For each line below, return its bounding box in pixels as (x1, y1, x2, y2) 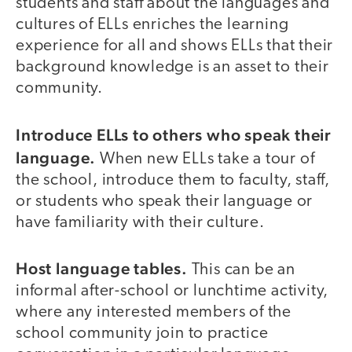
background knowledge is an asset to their (16, 59, 329, 76)
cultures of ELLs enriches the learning (16, 16, 289, 34)
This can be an (191, 262, 295, 279)
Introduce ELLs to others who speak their (16, 124, 332, 145)
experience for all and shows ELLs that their (16, 38, 334, 55)
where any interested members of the (16, 304, 291, 321)
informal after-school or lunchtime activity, (16, 283, 329, 300)
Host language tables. (16, 258, 192, 279)
